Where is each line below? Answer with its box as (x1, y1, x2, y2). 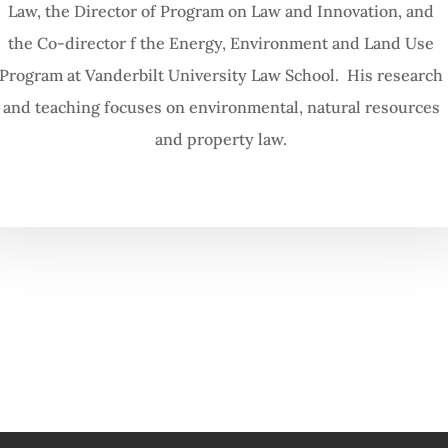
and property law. (155, 128, 288, 149)
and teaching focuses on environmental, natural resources (2, 96, 440, 117)
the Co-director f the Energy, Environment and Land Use (8, 32, 435, 53)
